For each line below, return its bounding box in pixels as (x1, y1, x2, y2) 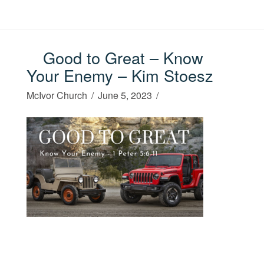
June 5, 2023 (98, 88, 153, 102)
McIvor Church (26, 88, 87, 102)
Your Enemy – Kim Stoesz (26, 63, 213, 87)
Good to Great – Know (38, 45, 203, 69)
